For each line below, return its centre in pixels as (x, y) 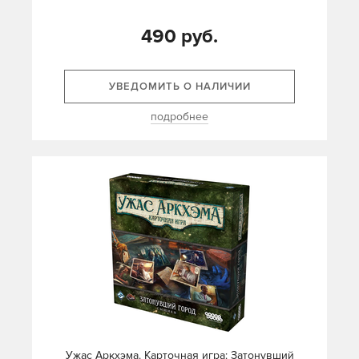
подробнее (179, 117)
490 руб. (179, 37)
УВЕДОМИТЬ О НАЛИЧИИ (179, 87)
